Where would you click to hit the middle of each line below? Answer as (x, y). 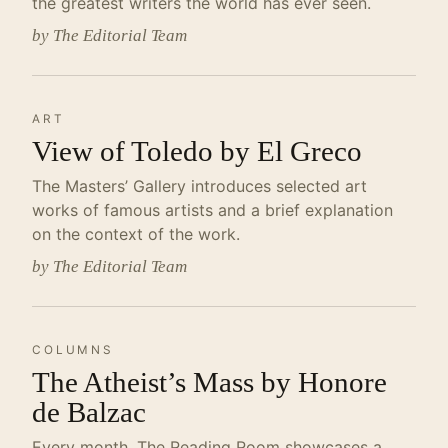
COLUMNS (73, 350)
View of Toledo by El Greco (197, 151)
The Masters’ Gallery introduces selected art (199, 186)
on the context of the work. (136, 234)
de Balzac (89, 412)
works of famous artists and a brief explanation (212, 210)
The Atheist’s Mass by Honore (209, 382)
